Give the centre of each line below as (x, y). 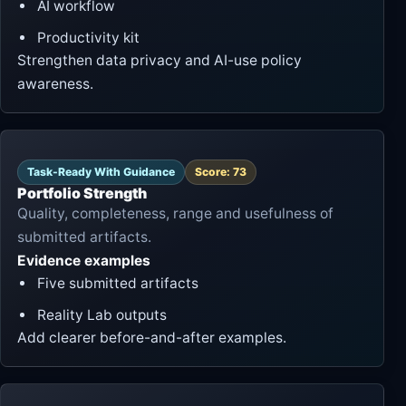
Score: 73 (221, 171)
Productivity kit (88, 37)
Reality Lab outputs (102, 314)
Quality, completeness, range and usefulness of (175, 213)
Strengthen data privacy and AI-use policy (159, 60)
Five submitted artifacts (118, 283)
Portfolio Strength (82, 193)
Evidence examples (84, 260)
